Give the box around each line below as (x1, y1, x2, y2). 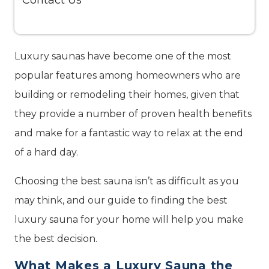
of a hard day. (14, 147, 80, 158)
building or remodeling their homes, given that (14, 89, 240, 100)
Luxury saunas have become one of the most (14, 50, 231, 62)
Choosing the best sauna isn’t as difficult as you (14, 175, 239, 187)
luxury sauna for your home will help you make (14, 214, 244, 225)
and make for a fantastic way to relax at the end (14, 127, 243, 139)
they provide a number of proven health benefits (14, 108, 252, 119)
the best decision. (14, 233, 97, 244)
